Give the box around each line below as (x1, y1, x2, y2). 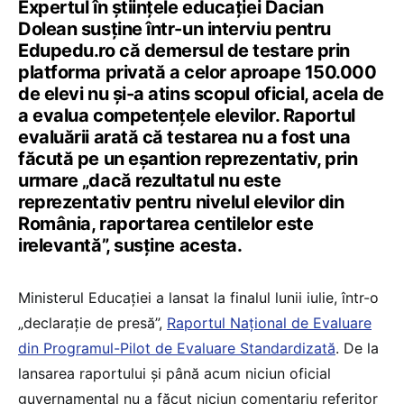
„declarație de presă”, (18, 313, 167, 332)
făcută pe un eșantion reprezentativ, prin (18, 147, 358, 170)
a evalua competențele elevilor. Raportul (18, 104, 355, 126)
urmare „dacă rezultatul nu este (18, 169, 281, 191)
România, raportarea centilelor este (18, 212, 314, 234)
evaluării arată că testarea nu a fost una (18, 125, 351, 148)
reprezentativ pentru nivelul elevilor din (18, 190, 344, 213)
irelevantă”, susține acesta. (18, 234, 243, 256)
